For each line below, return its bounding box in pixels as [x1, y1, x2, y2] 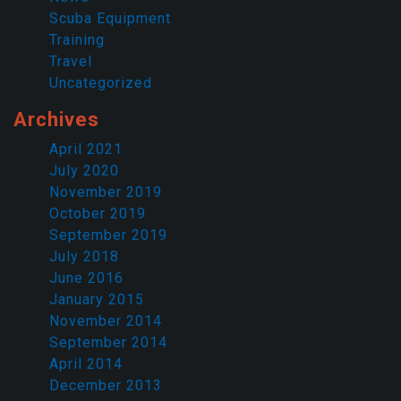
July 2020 [49, 162, 119, 180]
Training [49, 31, 105, 49]
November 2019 [49, 183, 162, 201]
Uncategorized [49, 74, 152, 92]
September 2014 [49, 334, 167, 352]
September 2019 [49, 226, 167, 244]
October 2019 [49, 205, 146, 223]
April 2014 [49, 355, 123, 373]
